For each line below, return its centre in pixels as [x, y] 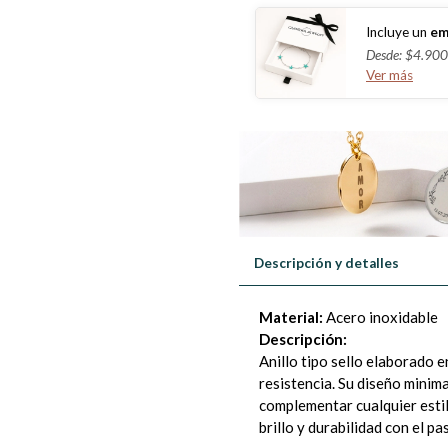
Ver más [389, 74]
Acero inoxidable [382, 317]
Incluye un [396, 31]
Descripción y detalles [326, 263]
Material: [292, 317]
